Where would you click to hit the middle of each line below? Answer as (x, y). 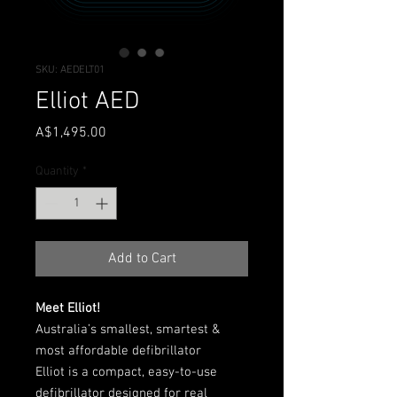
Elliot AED (87, 101)
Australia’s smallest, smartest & (128, 329)
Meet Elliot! (68, 308)
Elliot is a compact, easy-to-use (126, 372)
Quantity (57, 171)
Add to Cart (142, 258)
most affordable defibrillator (118, 350)
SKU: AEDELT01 (70, 70)
